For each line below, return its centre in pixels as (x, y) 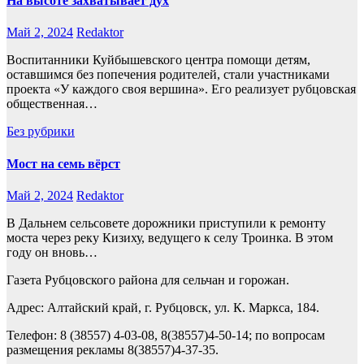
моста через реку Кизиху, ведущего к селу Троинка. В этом (170, 237)
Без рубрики (41, 132)
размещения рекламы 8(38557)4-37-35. (113, 349)
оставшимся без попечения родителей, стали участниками (168, 75)
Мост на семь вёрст (63, 163)
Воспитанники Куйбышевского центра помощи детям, (158, 60)
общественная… (52, 104)
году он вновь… (52, 252)
